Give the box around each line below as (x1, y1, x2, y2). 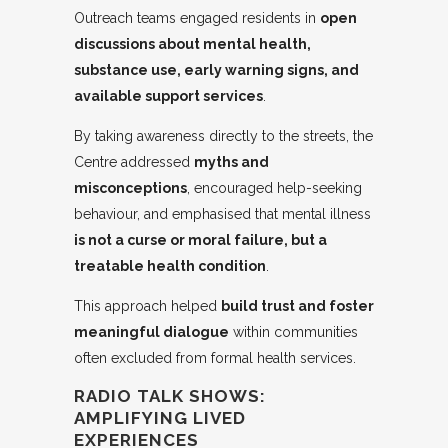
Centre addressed (74, 154, 194, 171)
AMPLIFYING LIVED (74, 408, 246, 429)
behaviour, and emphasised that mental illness (74, 206, 371, 223)
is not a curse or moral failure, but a (74, 232, 327, 249)
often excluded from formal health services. (74, 350, 356, 367)
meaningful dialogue (74, 324, 229, 341)
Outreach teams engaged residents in (74, 10, 320, 27)
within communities (229, 324, 358, 341)
